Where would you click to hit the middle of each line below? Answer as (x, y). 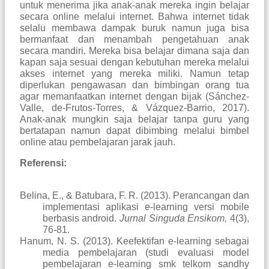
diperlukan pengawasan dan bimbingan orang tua (134, 85)
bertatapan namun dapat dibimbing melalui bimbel (134, 131)
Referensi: (43, 163)
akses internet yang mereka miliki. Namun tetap (134, 74)
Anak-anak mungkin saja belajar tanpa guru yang (134, 119)
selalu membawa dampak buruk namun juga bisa (134, 28)
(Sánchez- (227, 97)
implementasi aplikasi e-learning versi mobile (146, 207)
